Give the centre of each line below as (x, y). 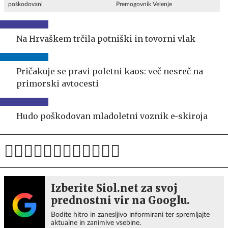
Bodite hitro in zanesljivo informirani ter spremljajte (130, 215)
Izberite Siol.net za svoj (114, 188)
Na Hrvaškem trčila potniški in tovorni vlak (106, 39)
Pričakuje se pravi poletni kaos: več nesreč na (110, 71)
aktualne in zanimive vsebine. (96, 223)
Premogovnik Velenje (144, 4)
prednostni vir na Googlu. (120, 200)
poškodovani (25, 4)
